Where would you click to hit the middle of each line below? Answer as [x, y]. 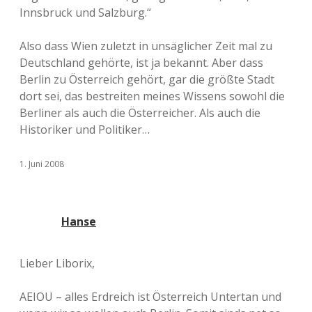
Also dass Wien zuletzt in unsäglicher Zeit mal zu [146, 46]
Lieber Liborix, [57, 263]
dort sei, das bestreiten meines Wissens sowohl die [152, 96]
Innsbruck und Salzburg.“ [85, 13]
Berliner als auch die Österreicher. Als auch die [140, 113]
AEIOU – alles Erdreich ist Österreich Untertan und [150, 297]
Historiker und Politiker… [85, 130]
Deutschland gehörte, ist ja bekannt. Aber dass [141, 63]
